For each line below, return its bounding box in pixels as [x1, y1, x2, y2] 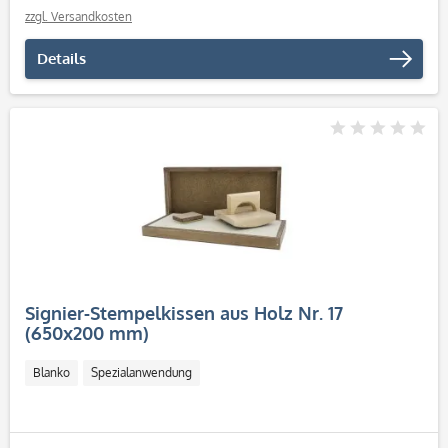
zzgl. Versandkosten [25, 9, 132, 24]
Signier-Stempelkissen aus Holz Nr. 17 [25, 302, 343, 324]
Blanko [33, 365, 70, 380]
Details [37, 49, 86, 68]
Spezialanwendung [91, 365, 192, 380]
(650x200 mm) [25, 322, 149, 344]
